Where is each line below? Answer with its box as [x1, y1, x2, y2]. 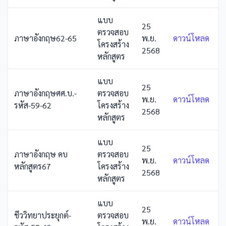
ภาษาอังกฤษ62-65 [14, 33, 77, 43]
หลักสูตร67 [14, 161, 51, 172]
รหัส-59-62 [14, 100, 51, 110]
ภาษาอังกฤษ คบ [14, 149, 68, 159]
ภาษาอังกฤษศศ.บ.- [14, 88, 77, 98]
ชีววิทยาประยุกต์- [14, 210, 71, 220]
